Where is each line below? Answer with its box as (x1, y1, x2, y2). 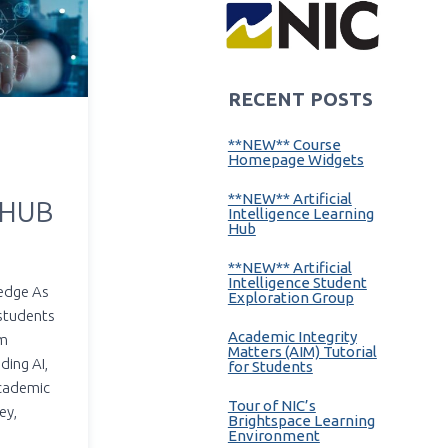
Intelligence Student (227, 273, 367, 291)
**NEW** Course (227, 135, 341, 153)
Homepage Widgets (227, 150, 364, 168)
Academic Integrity (227, 327, 357, 345)
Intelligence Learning (227, 204, 374, 222)
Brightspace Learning (227, 411, 375, 429)
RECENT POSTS (227, 87, 373, 110)
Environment (227, 426, 320, 444)
